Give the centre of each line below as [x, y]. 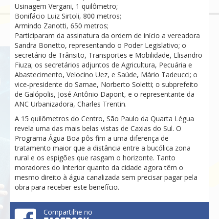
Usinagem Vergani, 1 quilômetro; [66, 6]
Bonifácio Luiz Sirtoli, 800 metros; [68, 16]
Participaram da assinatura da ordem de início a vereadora [107, 35]
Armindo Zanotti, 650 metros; [62, 25]
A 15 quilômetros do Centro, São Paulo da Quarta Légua [104, 118]
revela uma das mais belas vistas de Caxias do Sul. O [98, 128]
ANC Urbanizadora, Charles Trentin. [71, 104]
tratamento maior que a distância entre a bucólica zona [103, 148]
